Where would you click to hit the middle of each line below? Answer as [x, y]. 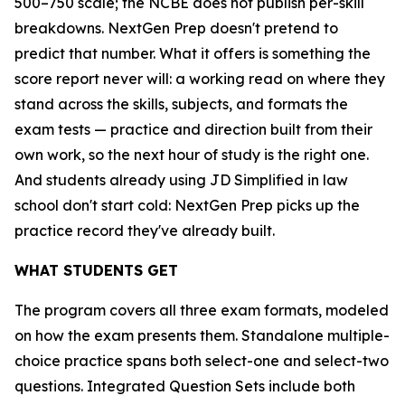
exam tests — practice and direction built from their [193, 129]
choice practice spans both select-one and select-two [202, 361]
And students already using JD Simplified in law [181, 180]
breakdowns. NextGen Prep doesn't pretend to [176, 28]
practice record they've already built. [145, 231]
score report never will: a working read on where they [200, 79]
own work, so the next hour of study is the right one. [192, 155]
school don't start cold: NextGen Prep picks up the [187, 205]
